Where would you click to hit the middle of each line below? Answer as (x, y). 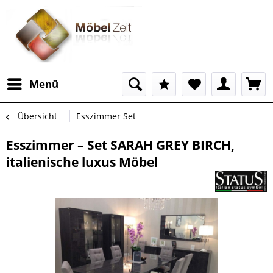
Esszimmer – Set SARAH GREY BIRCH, (120, 145)
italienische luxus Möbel (82, 162)
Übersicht (37, 116)
